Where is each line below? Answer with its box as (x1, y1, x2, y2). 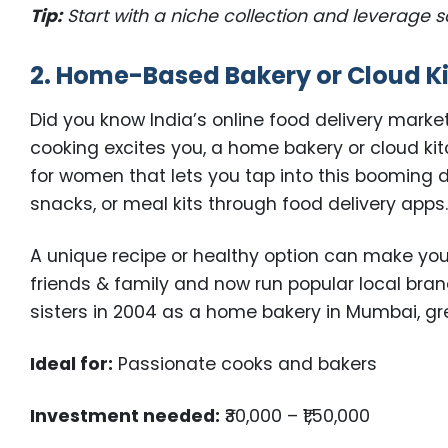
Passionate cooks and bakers (113, 352, 378, 377)
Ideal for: (30, 352, 114, 377)
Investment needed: (30, 404, 221, 429)
